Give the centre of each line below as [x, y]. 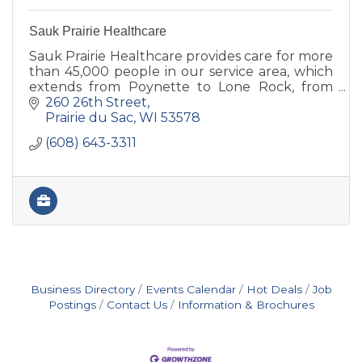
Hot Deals [274, 290]
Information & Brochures [246, 305]
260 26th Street [96, 103]
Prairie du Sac [89, 118]
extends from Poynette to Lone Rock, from [181, 86]
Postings [72, 305]
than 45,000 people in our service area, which [181, 71]
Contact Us [137, 305]
